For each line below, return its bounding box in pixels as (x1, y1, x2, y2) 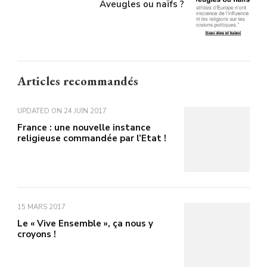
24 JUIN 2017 (64, 106, 107, 116)
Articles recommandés (17, 72, 138, 89)
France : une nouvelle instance (17, 121, 151, 133)
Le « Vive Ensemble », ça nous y (17, 217, 153, 229)
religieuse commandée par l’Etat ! (17, 132, 166, 144)
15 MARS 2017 (17, 202, 66, 212)
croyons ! (17, 228, 56, 240)
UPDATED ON (17, 106, 64, 116)
